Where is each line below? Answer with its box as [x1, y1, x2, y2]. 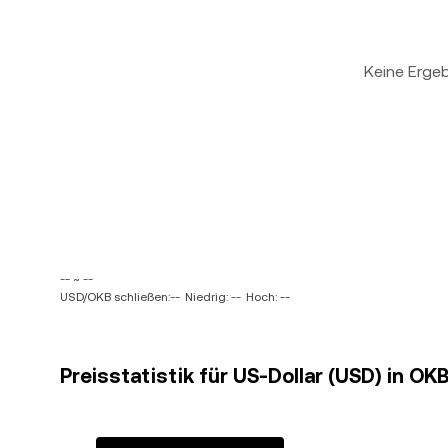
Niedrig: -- [185, 290, 241, 304]
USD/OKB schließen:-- [60, 290, 180, 304]
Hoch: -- [246, 290, 290, 304]
